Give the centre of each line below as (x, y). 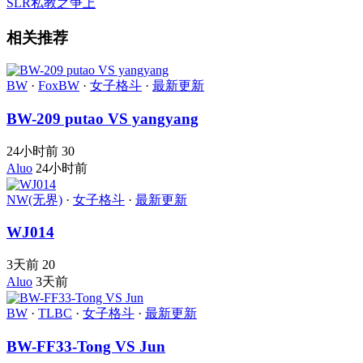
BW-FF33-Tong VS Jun (86, 346)
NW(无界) (34, 199)
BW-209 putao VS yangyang (102, 119)
